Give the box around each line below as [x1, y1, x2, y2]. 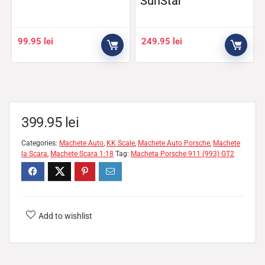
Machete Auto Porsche [138, 139, 210, 147]
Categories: [21, 139, 59, 147]
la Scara [21, 150, 47, 158]
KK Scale [106, 139, 135, 147]
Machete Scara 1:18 [50, 150, 114, 158]
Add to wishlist [38, 211, 92, 221]
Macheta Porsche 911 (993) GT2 [131, 150, 234, 158]
